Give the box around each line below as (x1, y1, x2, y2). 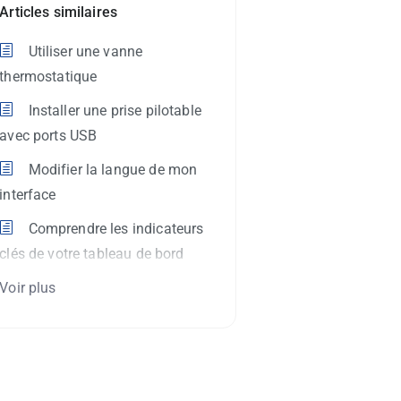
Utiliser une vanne (24, 43, 143, 61)
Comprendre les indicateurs (24, 220, 204, 238)
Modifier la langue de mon (24, 161, 198, 179)
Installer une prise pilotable (24, 102, 201, 120)
